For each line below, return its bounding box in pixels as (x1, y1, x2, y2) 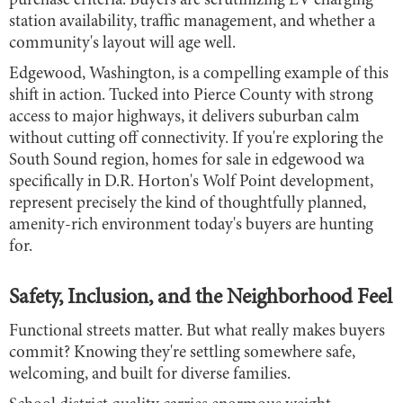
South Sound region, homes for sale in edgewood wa (9, 151, 364, 169)
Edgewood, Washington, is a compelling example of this (9, 65, 389, 83)
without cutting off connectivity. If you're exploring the (9, 130, 383, 148)
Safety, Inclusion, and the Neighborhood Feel (9, 287, 392, 309)
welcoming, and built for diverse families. (9, 365, 291, 383)
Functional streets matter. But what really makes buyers (9, 322, 385, 340)
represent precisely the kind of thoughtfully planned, (9, 194, 366, 212)
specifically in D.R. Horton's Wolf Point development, (9, 173, 373, 191)
